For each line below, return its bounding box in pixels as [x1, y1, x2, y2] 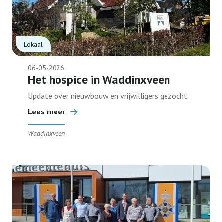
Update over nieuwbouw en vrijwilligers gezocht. [28, 91, 189, 101]
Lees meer [28, 107, 65, 116]
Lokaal [24, 40, 43, 49]
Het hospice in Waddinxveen [28, 72, 170, 87]
